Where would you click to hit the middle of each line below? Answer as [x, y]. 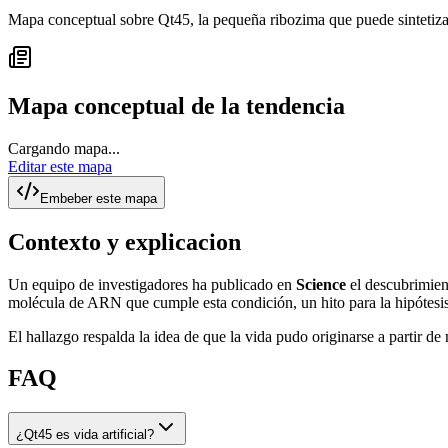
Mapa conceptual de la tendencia [176, 105]
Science [321, 284]
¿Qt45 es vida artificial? [85, 435]
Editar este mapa [60, 166]
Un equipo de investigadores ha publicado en [152, 284]
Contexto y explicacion [124, 241]
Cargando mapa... [64, 148]
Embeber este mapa [98, 198]
